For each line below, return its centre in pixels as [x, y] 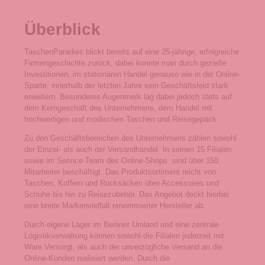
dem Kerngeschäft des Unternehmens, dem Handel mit [118, 108]
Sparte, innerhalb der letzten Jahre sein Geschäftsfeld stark [126, 86]
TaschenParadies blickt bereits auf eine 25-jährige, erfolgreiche [132, 52]
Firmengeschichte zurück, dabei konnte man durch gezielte [125, 63]
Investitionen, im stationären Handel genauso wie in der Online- [132, 75]
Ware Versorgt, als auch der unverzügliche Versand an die [123, 247]
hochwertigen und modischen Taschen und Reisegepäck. [122, 119]
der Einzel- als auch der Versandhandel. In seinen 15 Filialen [128, 150]
